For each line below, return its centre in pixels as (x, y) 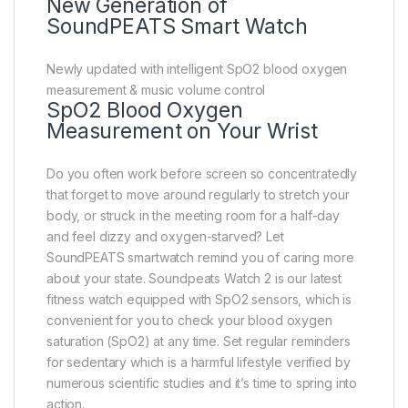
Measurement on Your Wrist (182, 131)
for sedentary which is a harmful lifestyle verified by (199, 362)
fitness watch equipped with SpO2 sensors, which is (199, 299)
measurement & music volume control (156, 89)
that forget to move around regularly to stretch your (198, 194)
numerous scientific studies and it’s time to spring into (202, 382)
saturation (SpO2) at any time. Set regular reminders (199, 341)
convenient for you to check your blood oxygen (189, 320)
